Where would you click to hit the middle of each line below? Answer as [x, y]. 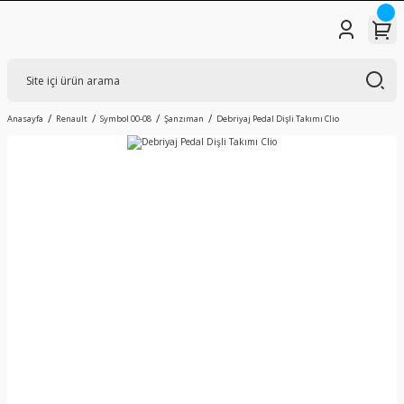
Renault [72, 119]
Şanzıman [184, 119]
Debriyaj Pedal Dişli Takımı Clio [278, 119]
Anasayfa [25, 119]
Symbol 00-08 [126, 119]
